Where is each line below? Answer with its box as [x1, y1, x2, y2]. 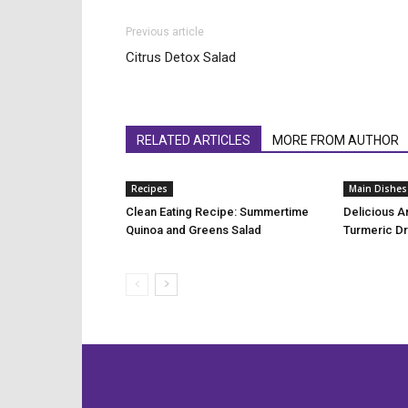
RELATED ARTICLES [137, 133, 250, 148]
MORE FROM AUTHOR [272, 133, 399, 148]
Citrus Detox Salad [126, 49, 236, 66]
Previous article [126, 25, 204, 38]
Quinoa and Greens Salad [126, 223, 261, 237]
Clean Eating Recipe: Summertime [126, 205, 309, 219]
